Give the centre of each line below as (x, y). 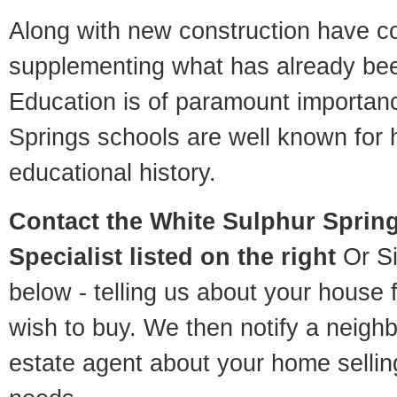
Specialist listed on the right (172, 257)
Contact (58, 221)
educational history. (113, 172)
